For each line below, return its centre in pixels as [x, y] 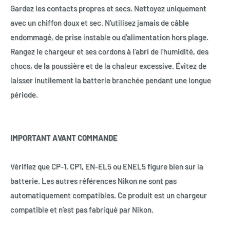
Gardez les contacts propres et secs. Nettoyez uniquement [108, 8]
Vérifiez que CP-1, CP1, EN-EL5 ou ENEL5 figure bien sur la [107, 166]
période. [24, 94]
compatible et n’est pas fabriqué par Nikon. [82, 209]
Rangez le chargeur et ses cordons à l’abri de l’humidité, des [109, 51]
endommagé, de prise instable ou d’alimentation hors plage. [109, 37]
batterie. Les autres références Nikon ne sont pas [93, 180]
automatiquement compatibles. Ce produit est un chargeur [109, 195]
